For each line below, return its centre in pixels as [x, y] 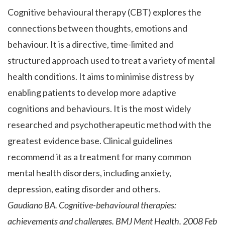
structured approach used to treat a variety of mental [111, 60]
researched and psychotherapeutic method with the [109, 124]
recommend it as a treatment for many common [99, 156]
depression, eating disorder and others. [84, 189]
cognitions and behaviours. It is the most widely [99, 108]
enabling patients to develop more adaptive [92, 92]
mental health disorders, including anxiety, [89, 173]
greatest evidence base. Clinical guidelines [90, 140]
